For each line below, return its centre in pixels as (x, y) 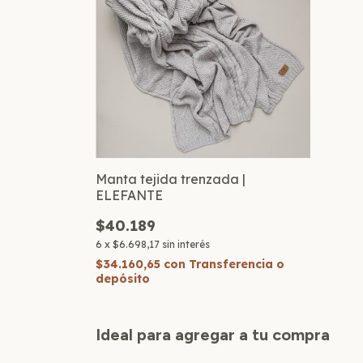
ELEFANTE (129, 195)
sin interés (186, 244)
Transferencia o (237, 264)
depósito (123, 278)
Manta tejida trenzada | (171, 179)
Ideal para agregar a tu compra (213, 334)
